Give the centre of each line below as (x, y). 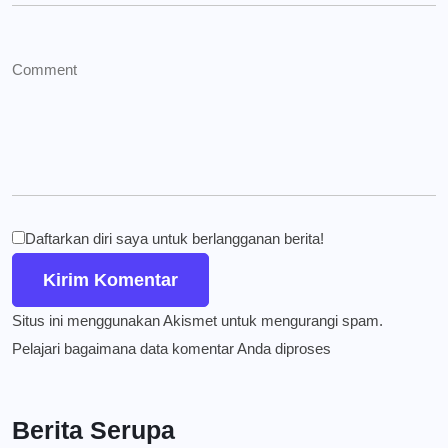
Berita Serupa (93, 430)
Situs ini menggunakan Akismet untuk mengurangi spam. (197, 321)
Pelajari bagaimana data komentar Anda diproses (171, 349)
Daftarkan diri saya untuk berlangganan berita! (174, 239)
